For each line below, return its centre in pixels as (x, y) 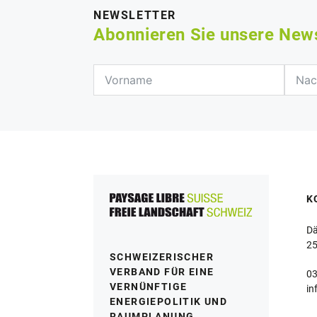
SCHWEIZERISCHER (162, 257)
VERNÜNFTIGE (149, 287)
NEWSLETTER (135, 16)
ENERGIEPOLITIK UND (169, 302)
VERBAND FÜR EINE (162, 272)
